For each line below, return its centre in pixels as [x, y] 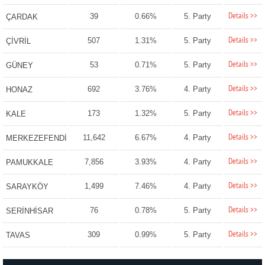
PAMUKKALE [29, 163]
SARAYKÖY [27, 187]
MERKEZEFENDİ [36, 138]
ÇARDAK [22, 17]
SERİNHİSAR [29, 211]
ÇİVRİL [18, 41]
